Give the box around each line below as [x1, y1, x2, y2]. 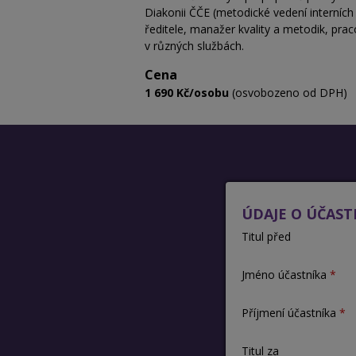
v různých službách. [145, 38, 244, 54]
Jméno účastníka [241, 267, 327, 283]
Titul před [241, 229, 291, 245]
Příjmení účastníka [241, 305, 336, 321]
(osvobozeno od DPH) [229, 85, 347, 101]
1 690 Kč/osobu [145, 85, 229, 101]
